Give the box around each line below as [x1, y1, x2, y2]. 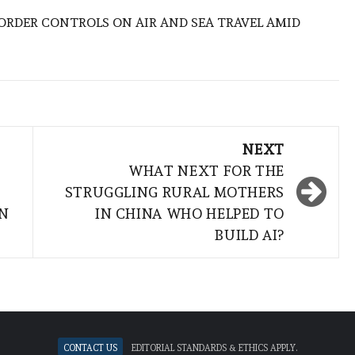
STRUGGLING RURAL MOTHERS [64, 184, 284, 201]
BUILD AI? [215, 227, 284, 244]
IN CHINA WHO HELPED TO [94, 205, 284, 223]
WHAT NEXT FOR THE [128, 162, 284, 180]
